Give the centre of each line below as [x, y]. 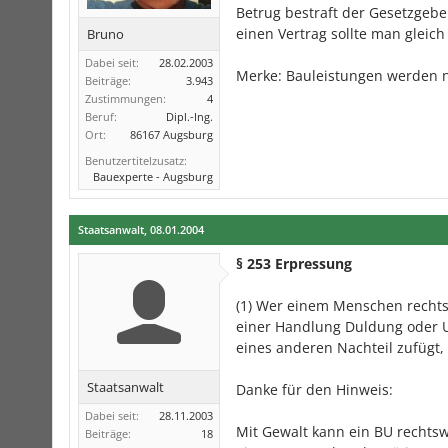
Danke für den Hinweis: [314, 389]
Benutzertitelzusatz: [136, 160]
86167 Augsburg [171, 134]
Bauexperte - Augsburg [153, 176]
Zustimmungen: [125, 98]
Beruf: [101, 116]
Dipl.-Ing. [189, 116]
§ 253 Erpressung [294, 263]
